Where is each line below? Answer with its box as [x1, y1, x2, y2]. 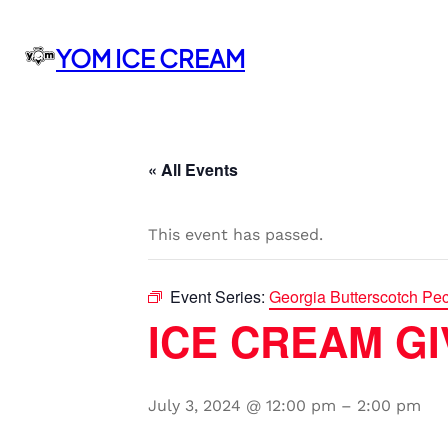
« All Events [148, 158, 238, 181]
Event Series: [170, 285, 269, 308]
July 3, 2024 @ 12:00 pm [148, 396, 336, 415]
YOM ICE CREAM [56, 42, 245, 73]
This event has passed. [148, 225, 323, 244]
